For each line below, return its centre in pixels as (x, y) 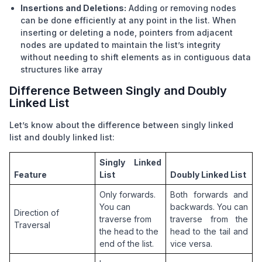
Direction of (36, 212)
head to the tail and (209, 231)
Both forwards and (209, 194)
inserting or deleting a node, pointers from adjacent (127, 32)
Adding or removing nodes (183, 8)
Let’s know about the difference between (94, 125)
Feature (30, 174)
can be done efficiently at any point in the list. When (129, 20)
